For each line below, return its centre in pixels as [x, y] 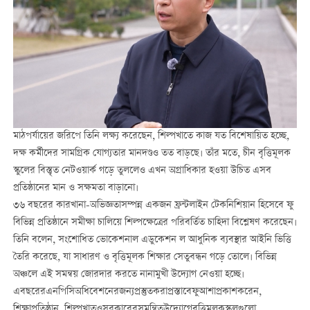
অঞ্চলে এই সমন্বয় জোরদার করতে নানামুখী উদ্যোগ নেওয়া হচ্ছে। [128, 275]
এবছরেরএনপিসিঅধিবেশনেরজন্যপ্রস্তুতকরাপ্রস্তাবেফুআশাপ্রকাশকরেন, [137, 292]
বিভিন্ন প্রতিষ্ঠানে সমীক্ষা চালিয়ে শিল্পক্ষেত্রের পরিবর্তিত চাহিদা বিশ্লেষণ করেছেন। [155, 223]
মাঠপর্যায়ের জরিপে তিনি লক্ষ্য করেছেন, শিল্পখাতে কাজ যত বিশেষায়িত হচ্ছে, [151, 137]
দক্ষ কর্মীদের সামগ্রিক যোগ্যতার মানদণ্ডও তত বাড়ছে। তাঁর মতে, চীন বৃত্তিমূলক [152, 154]
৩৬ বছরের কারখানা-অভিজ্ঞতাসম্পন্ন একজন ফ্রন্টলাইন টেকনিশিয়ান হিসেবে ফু [153, 206]
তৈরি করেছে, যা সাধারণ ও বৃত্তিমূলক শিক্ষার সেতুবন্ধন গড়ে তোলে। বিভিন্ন [145, 258]
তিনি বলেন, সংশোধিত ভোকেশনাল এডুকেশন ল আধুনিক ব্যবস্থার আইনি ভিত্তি [152, 240]
